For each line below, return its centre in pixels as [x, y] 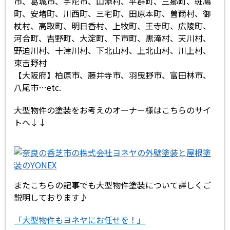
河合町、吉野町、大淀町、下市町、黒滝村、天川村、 [113, 38]
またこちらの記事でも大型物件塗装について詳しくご [113, 185]
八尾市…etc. [38, 88]
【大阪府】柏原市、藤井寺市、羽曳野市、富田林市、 [113, 75]
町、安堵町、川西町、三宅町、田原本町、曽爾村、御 [113, 14]
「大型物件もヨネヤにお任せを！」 [80, 220]
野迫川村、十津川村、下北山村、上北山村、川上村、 [113, 51]
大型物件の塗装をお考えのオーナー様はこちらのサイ [113, 110]
